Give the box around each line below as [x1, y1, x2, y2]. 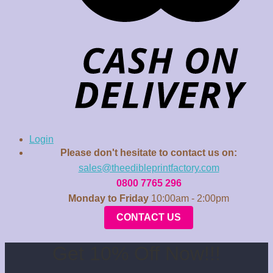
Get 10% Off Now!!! [52, 242, 221, 264]
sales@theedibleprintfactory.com [78, 163, 219, 174]
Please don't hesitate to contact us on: [60, 147, 237, 158]
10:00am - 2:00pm [149, 193, 229, 204]
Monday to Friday [68, 193, 149, 204]
